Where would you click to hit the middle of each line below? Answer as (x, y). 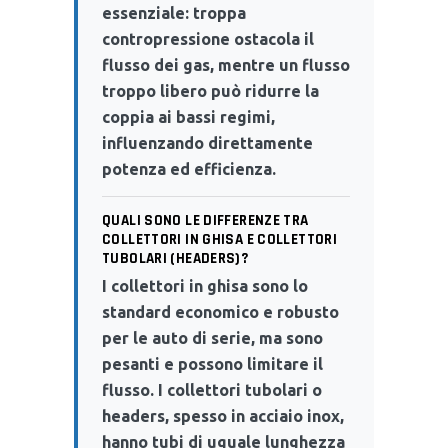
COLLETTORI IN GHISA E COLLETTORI (219, 239)
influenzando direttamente (207, 142)
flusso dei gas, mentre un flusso (226, 64)
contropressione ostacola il (208, 38)
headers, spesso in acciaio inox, (223, 415)
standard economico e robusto (220, 311)
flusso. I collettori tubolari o (212, 389)
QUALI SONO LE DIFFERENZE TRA (205, 220)
